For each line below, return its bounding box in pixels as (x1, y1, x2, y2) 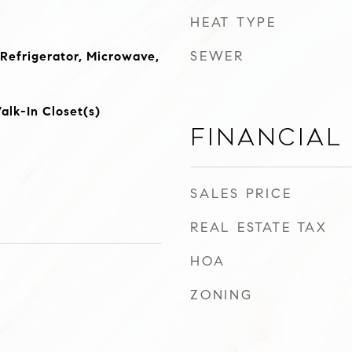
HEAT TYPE (190, 14, 277, 31)
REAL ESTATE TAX (190, 219, 328, 236)
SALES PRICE (190, 185, 292, 202)
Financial (190, 124, 343, 151)
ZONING (190, 287, 253, 303)
